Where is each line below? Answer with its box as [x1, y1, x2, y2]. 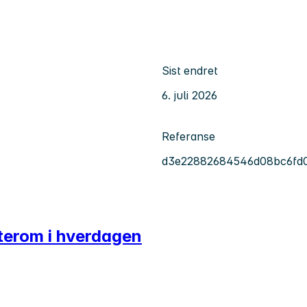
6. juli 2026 [162, 88, 217, 102]
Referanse [162, 129, 215, 143]
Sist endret [162, 63, 217, 77]
